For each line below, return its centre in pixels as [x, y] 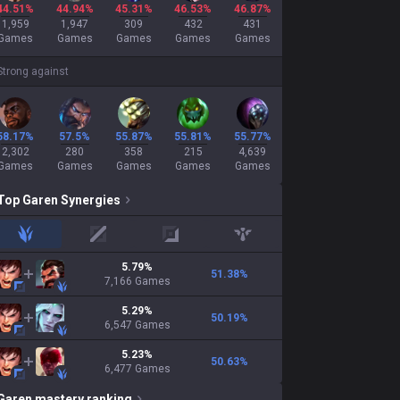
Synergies [91, 200]
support [263, 242]
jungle [41, 242]
